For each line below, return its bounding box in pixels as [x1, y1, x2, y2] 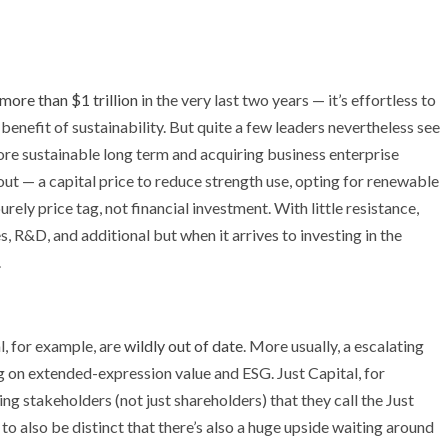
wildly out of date [124, 335, 243, 355]
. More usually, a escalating [243, 335, 424, 355]
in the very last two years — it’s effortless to [138, 89, 436, 109]
